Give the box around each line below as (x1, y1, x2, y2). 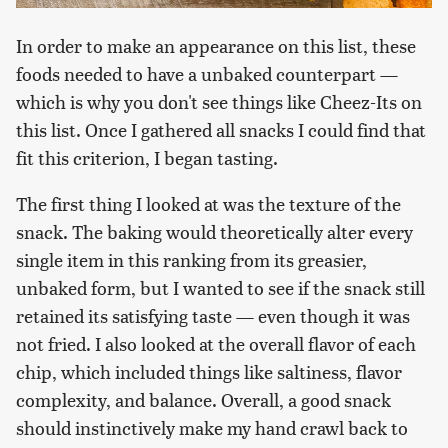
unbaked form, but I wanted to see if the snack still (16, 274, 425, 300)
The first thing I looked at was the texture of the (16, 190, 401, 216)
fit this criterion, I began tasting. (16, 144, 278, 170)
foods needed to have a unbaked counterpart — (16, 60, 398, 86)
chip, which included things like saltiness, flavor (16, 358, 402, 384)
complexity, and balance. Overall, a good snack (16, 386, 391, 412)
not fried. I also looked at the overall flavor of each (16, 330, 416, 356)
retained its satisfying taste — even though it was (16, 302, 410, 328)
